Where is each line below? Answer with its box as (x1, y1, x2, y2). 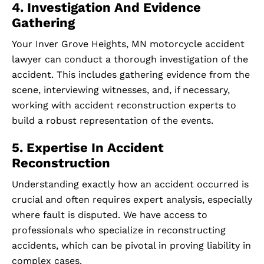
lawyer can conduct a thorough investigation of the (12, 54, 248, 65)
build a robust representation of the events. (12, 115, 213, 127)
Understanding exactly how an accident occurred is (12, 179, 249, 190)
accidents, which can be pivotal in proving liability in (12, 240, 251, 252)
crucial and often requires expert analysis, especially (12, 194, 252, 206)
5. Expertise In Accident (12, 140, 164, 156)
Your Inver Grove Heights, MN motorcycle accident (12, 38, 245, 50)
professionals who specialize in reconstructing (12, 225, 226, 236)
